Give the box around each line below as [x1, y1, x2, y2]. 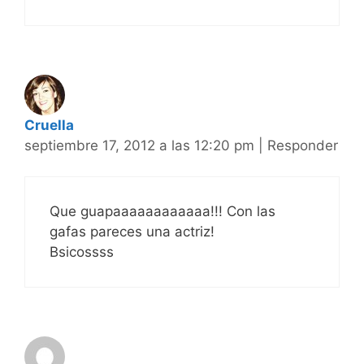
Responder [267, 136, 338, 154]
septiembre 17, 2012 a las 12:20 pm [24, 136, 258, 154]
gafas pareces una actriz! [50, 223, 214, 240]
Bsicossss [50, 244, 114, 261]
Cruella [24, 116, 74, 133]
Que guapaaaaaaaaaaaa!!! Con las [50, 203, 275, 220]
